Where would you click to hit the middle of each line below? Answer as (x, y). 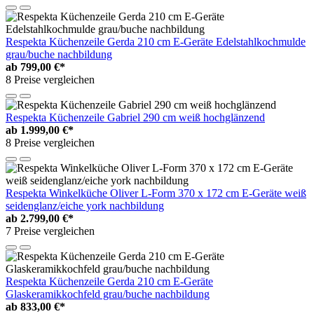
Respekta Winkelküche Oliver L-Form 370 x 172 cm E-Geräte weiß (156, 193)
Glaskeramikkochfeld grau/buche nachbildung (108, 294)
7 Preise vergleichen (50, 231)
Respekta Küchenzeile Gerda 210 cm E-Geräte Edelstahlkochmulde (156, 42)
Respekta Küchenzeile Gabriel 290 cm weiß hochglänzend (135, 118)
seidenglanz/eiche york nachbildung (85, 206)
